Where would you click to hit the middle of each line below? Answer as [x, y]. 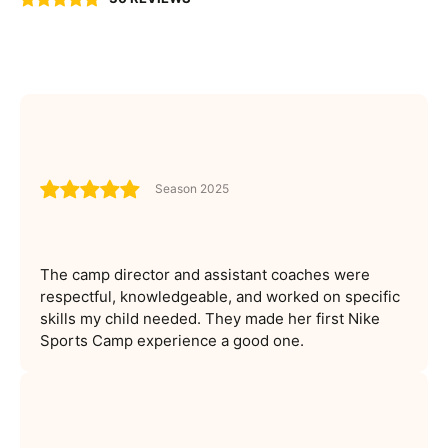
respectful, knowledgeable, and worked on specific [220, 296]
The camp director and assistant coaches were [205, 274]
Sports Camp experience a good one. [172, 340]
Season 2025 [192, 189]
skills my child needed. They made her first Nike [210, 318]
